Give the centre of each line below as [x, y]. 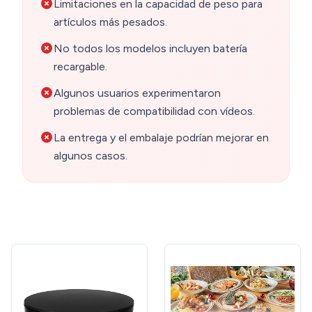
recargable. [80, 67]
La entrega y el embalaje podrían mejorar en [161, 138]
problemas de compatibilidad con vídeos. [154, 111]
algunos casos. [91, 156]
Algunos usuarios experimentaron [137, 93]
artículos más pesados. [110, 22]
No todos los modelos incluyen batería [150, 49]
